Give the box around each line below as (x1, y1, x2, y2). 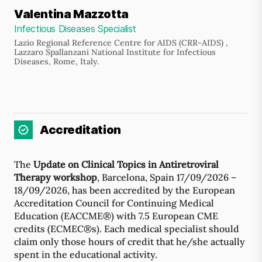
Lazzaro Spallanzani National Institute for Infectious (14, 47, 216, 57)
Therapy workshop (14, 171, 97, 183)
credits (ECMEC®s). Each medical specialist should (14, 223, 239, 235)
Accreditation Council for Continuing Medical (14, 197, 214, 209)
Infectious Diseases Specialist (14, 23, 136, 35)
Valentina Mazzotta (14, 7, 129, 21)
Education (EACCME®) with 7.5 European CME (14, 210, 218, 222)
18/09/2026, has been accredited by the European (14, 184, 235, 196)
